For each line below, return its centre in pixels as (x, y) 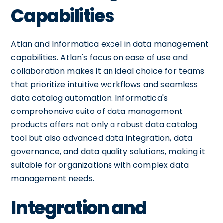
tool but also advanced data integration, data (102, 138)
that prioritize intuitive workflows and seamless (105, 84)
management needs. (53, 178)
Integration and (79, 208)
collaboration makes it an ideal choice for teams (108, 71)
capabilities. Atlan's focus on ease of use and (100, 57)
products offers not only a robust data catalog (104, 125)
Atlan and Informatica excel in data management (110, 44)
